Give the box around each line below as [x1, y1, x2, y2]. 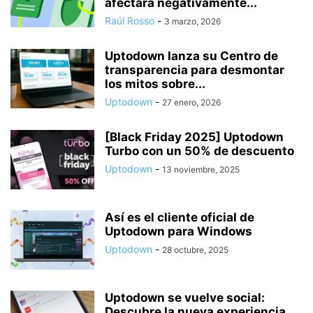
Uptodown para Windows [105, 224, 252, 238]
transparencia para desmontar [105, 63, 284, 77]
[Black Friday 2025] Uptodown [105, 130, 284, 144]
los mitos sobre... [105, 77, 205, 91]
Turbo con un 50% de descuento [105, 144, 294, 158]
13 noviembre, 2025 [162, 164, 240, 175]
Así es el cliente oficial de [105, 210, 254, 224]
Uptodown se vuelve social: [105, 291, 265, 305]
